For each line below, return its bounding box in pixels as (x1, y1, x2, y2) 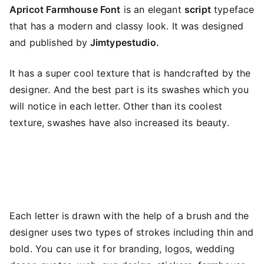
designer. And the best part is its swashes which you (9, 83, 249, 95)
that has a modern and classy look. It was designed (9, 19, 244, 32)
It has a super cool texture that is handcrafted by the (9, 67, 251, 79)
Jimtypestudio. (87, 36, 159, 48)
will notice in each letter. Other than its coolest (9, 100, 223, 112)
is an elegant (120, 3, 184, 15)
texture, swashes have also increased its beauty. (9, 116, 229, 128)
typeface (210, 3, 255, 15)
